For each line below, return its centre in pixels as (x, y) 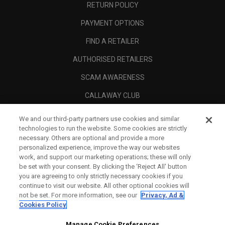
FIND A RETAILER (113, 41)
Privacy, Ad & (163, 195)
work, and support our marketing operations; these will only (105, 157)
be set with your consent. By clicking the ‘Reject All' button (103, 166)
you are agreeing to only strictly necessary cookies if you (101, 176)
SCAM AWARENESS (113, 78)
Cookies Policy (43, 205)
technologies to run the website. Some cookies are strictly (103, 128)
